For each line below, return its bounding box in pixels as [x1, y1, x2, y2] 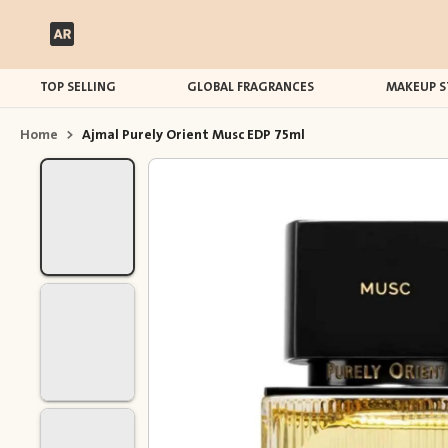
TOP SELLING [40, 76, 117, 98]
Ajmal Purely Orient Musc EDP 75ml [82, 123, 305, 146]
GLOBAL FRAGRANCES [187, 76, 315, 98]
